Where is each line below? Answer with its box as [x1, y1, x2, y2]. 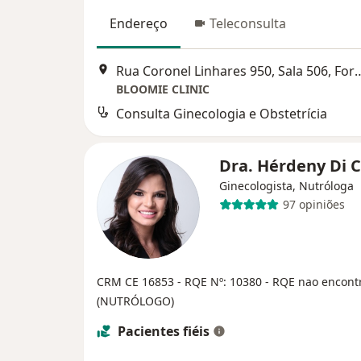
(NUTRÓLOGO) [97, 293, 174, 309]
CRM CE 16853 [97, 273, 177, 289]
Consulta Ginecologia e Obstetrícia [116, 104, 327, 122]
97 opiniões [282, 197, 345, 213]
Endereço [110, 14, 168, 32]
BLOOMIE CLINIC [116, 81, 210, 97]
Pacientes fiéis [118, 322, 210, 340]
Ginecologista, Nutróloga [219, 177, 354, 193]
